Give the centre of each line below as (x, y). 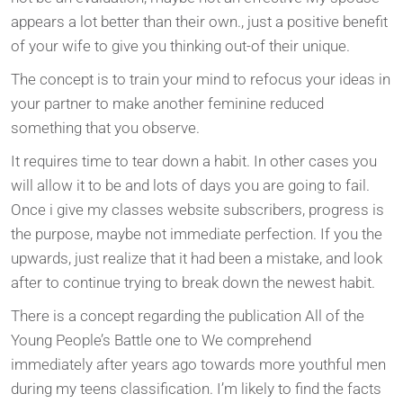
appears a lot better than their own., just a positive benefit (199, 21)
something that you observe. (105, 127)
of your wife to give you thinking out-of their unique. (180, 45)
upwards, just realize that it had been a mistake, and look (197, 258)
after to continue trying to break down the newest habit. (193, 282)
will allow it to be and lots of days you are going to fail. (190, 185)
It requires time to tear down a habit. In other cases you (194, 161)
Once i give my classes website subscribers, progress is (197, 209)
